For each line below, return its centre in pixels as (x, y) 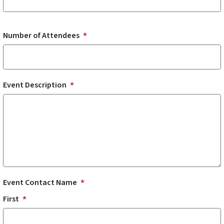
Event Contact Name (40, 182)
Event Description (35, 85)
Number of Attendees (41, 35)
